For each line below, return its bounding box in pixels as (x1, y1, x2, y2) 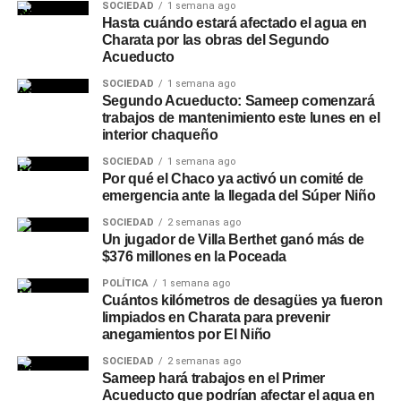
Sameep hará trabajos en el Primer (101, 371, 326, 386)
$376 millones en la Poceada (101, 249, 287, 264)
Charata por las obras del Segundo (101, 32, 330, 47)
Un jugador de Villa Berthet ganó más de (101, 232, 365, 247)
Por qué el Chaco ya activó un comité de (101, 171, 364, 186)
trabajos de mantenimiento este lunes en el (101, 110, 380, 125)
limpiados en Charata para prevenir (101, 310, 330, 325)
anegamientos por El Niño (101, 327, 271, 342)
